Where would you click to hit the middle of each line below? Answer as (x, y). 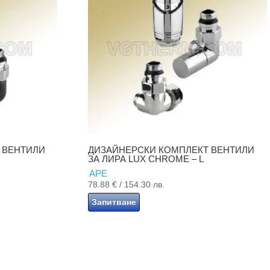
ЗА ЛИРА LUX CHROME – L (146, 159)
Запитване (114, 202)
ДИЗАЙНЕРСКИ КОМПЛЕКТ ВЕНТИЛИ (171, 150)
